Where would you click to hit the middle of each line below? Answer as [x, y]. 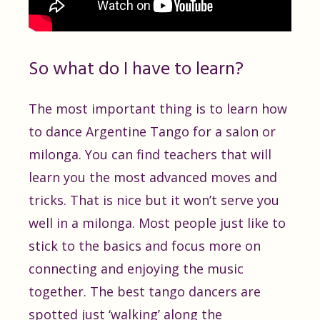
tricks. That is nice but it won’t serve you [154, 200]
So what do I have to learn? [136, 70]
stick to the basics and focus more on [145, 246]
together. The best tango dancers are [145, 291]
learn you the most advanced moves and [153, 177]
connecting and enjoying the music [136, 269]
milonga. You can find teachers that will [150, 154]
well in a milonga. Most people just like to [157, 223]
